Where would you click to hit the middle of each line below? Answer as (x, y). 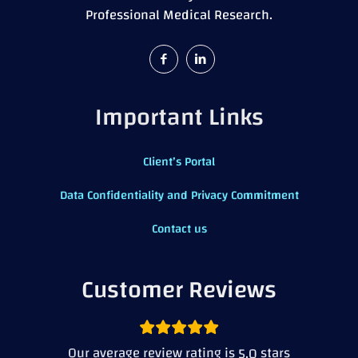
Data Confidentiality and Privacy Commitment (179, 195)
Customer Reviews (179, 289)
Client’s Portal (179, 161)
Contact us (179, 229)
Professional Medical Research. (179, 14)
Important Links (179, 117)
